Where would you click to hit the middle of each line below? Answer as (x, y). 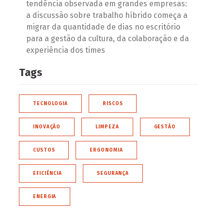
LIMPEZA (107, 127)
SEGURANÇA (113, 173)
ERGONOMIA (106, 150)
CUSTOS (44, 150)
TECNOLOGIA (50, 104)
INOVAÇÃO (47, 127)
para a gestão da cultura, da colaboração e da (108, 39)
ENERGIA (45, 197)
